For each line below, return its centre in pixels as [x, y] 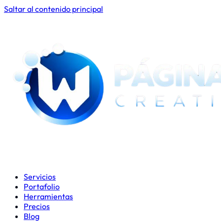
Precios [37, 206]
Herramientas [48, 196]
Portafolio [42, 186]
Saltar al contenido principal [54, 9]
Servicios [40, 177]
